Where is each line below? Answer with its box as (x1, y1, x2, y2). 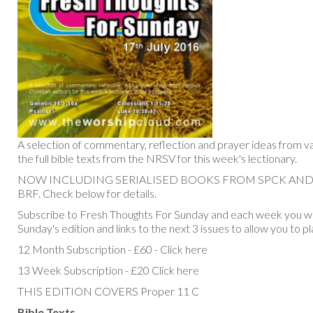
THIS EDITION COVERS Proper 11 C (17, 284, 199, 298)
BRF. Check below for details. (17, 186, 156, 200)
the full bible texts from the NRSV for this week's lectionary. (17, 151, 297, 165)
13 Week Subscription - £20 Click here (17, 263, 199, 277)
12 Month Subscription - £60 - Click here (17, 242, 208, 256)
